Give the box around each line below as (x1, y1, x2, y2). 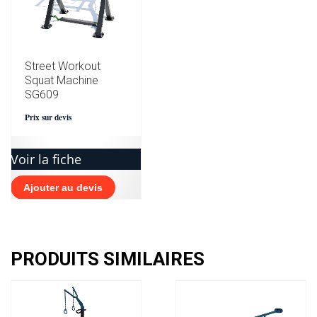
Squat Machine (25, 73, 98, 87)
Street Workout (25, 59, 100, 73)
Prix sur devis (25, 110, 71, 123)
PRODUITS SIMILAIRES (11, 248, 204, 270)
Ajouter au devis (23, 181, 103, 193)
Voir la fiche (11, 150, 81, 168)
